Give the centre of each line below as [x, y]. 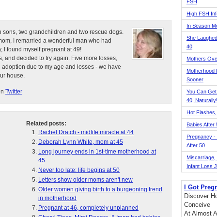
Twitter [14, 92]
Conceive [197, 205]
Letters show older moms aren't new [85, 180]
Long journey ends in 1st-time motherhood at [97, 152]
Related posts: [46, 124]
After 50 [196, 145]
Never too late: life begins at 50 [79, 170]
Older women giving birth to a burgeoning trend [100, 189]
